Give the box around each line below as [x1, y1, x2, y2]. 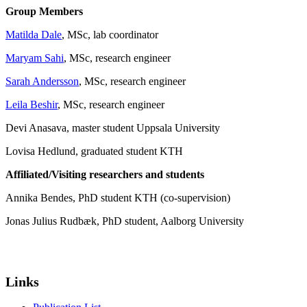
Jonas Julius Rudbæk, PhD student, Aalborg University [5, 215, 244, 228]
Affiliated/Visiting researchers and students [5, 169, 204, 181]
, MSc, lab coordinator [62, 29, 158, 41]
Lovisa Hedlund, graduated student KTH [5, 145, 183, 158]
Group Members [5, 5, 83, 18]
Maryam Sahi [5, 52, 64, 64]
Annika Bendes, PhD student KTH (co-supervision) [5, 192, 230, 204]
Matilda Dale [5, 29, 62, 41]
